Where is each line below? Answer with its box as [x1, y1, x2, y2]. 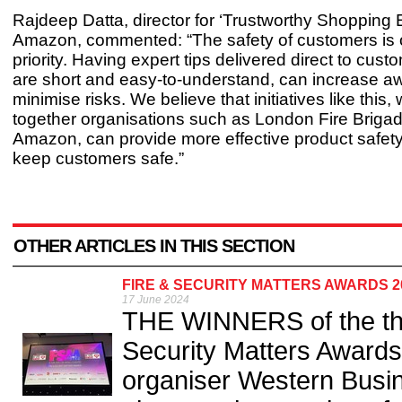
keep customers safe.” [13, 149, 184, 169]
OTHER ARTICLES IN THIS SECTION [13, 236, 294, 257]
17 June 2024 [122, 293, 189, 307]
